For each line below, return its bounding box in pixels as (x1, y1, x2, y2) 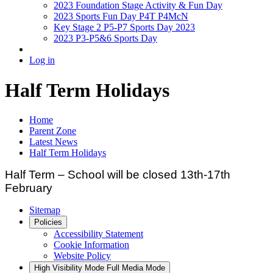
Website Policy (54, 250, 111, 261)
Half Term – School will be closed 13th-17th (5, 168, 230, 182)
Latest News (29, 136, 77, 147)
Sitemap (29, 205, 60, 216)
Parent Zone (29, 126, 76, 136)
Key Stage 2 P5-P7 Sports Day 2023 (54, 22, 195, 33)
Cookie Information (54, 239, 129, 250)
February (5, 182, 52, 195)
